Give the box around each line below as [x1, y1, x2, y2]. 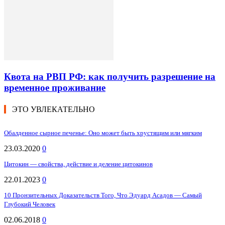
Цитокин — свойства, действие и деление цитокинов [4, 160, 153, 168]
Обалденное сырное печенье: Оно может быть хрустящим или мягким [4, 129, 202, 137]
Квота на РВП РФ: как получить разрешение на [4, 71, 215, 82]
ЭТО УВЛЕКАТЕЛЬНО [12, 105, 95, 114]
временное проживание [4, 82, 105, 93]
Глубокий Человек [4, 200, 55, 208]
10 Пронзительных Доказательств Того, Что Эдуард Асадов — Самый [4, 191, 202, 199]
